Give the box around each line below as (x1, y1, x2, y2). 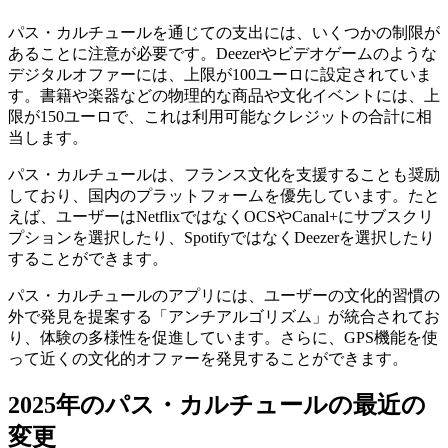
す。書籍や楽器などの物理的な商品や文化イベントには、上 (8, 86, 440, 104)
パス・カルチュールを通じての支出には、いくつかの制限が (8, 23, 440, 41)
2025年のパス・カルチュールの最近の (8, 392, 426, 419)
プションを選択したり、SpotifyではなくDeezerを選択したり (8, 228, 435, 246)
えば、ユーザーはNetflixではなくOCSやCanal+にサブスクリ (8, 207, 434, 225)
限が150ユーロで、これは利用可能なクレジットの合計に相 (8, 107, 432, 125)
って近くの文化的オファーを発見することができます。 (8, 349, 408, 367)
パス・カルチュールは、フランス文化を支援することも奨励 (8, 165, 440, 183)
